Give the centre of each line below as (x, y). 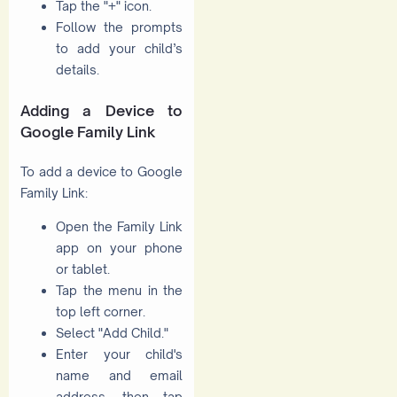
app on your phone (119, 248)
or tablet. (83, 269)
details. (78, 69)
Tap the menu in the (119, 291)
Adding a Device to (101, 110)
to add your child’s (119, 48)
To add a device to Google (101, 172)
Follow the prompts (119, 27)
